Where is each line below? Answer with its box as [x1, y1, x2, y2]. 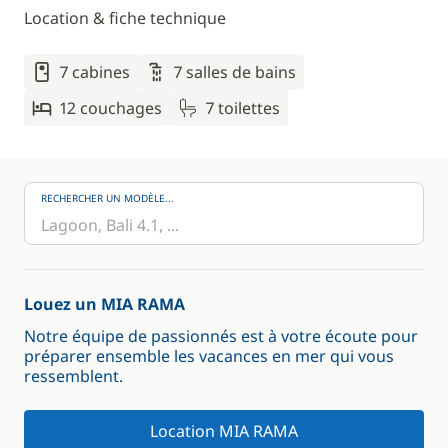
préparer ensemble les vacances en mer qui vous [24, 345, 394, 367]
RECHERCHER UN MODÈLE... [41, 191, 174, 205]
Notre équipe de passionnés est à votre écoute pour [24, 325, 418, 347]
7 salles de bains [174, 61, 296, 83]
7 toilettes [206, 97, 280, 119]
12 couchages [60, 97, 162, 119]
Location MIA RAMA [150, 420, 298, 442]
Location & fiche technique [24, 7, 226, 29]
